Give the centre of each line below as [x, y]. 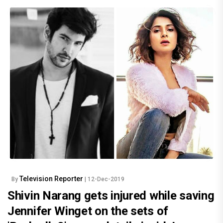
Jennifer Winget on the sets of [88, 211]
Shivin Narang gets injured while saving [111, 195]
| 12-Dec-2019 [105, 179]
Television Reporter [52, 178]
